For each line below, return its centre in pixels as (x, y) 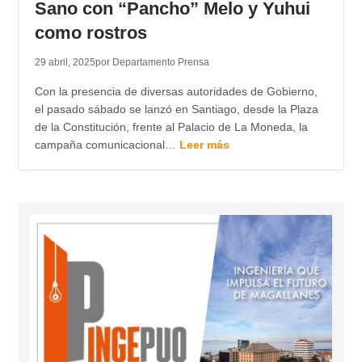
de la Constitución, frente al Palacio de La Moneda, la (171, 127)
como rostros (90, 33)
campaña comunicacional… (107, 145)
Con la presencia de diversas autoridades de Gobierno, (176, 92)
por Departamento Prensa (152, 63)
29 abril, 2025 (65, 63)
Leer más (204, 145)
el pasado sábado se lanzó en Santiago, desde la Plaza (176, 109)
